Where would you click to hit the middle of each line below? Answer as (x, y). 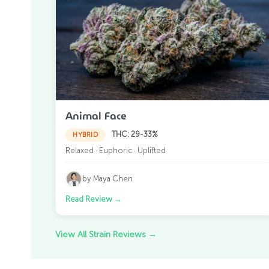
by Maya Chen (107, 179)
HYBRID (86, 134)
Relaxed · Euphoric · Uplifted (116, 150)
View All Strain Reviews (102, 235)
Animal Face (96, 116)
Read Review (90, 199)
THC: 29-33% (135, 134)
